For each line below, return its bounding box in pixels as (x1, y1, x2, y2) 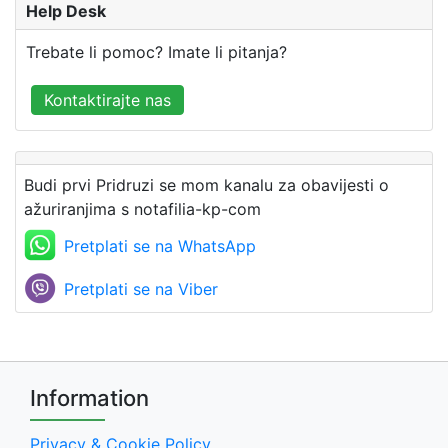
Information (30, 384, 149, 411)
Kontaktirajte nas (44, 89, 171, 110)
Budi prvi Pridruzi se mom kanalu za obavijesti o (24, 174, 389, 195)
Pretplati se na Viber (64, 278, 218, 299)
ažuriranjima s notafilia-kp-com (24, 198, 261, 219)
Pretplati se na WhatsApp (64, 235, 256, 256)
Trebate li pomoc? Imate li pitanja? (26, 41, 287, 62)
